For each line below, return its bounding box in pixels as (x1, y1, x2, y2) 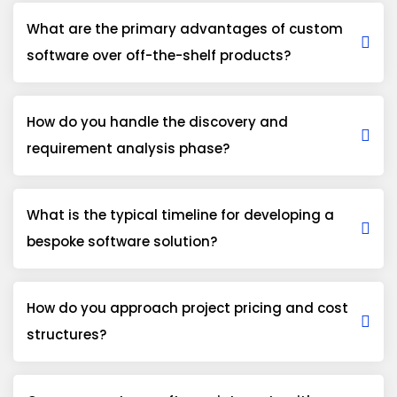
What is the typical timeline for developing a (27, 205, 334, 224)
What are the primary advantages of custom (27, 19, 343, 38)
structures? (27, 324, 106, 344)
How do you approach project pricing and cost (27, 298, 348, 317)
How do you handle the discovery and (27, 112, 288, 131)
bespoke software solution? (27, 231, 217, 251)
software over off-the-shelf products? (27, 45, 291, 65)
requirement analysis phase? (27, 138, 230, 158)
